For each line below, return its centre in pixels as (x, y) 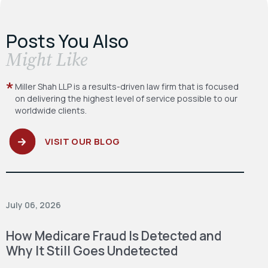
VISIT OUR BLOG (83, 141)
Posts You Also (67, 41)
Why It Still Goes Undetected (92, 250)
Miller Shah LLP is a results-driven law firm (96, 86)
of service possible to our (186, 98)
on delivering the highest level (74, 98)
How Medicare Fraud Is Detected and (114, 235)
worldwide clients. (51, 110)
